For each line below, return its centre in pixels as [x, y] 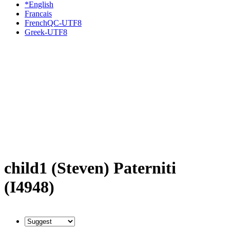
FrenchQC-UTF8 [53, 23]
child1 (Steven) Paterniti [90, 168]
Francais [38, 14]
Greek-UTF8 [46, 32]
